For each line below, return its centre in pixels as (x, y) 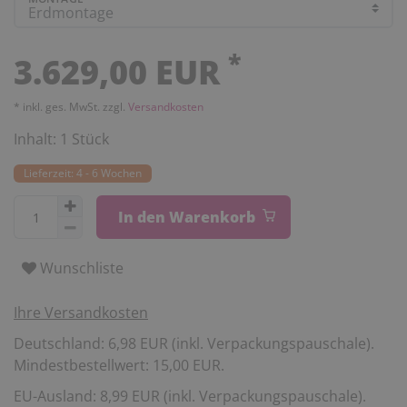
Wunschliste (82, 268)
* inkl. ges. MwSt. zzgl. (71, 107)
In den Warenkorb (186, 218)
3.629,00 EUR (121, 73)
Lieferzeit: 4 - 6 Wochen (83, 174)
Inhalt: (37, 139)
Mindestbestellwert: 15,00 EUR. (119, 366)
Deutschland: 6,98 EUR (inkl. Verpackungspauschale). (194, 344)
